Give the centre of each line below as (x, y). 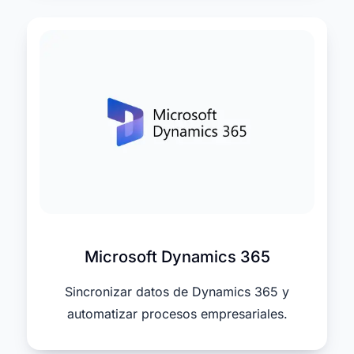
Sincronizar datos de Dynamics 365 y (177, 292)
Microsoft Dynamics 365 (177, 257)
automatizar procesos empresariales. (177, 314)
